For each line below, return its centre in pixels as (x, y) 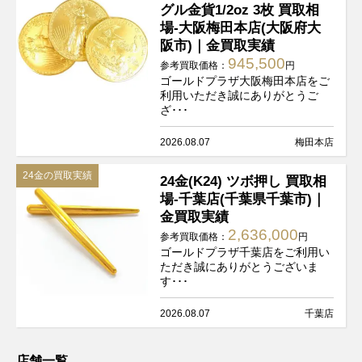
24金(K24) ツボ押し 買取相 (244, 181)
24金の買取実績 (57, 175)
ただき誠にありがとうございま (240, 266)
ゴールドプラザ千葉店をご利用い (245, 252)
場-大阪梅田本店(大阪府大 (241, 27)
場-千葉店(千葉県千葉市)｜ (243, 198)
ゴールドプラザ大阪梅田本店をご (245, 80)
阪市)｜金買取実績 (218, 45)
